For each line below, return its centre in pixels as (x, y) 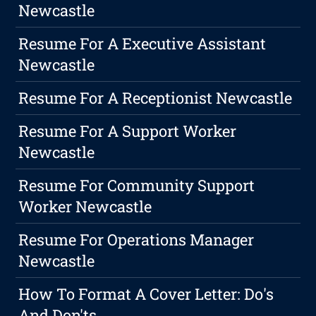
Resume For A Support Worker (128, 131)
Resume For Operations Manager (136, 240)
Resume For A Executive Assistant (142, 44)
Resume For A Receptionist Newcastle (156, 98)
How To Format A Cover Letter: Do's (146, 294)
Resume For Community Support (137, 186)
